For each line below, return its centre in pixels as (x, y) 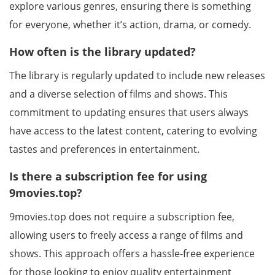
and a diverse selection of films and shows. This (118, 94)
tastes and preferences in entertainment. (104, 149)
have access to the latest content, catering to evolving (133, 131)
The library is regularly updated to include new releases (137, 76)
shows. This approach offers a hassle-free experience (132, 254)
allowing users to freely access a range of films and (126, 235)
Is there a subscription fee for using (108, 176)
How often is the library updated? (103, 52)
